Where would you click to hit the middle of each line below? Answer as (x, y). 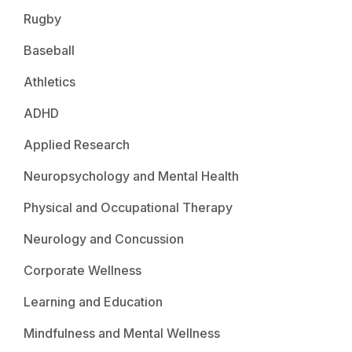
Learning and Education (93, 301)
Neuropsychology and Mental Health (131, 176)
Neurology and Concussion (104, 238)
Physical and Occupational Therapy (128, 207)
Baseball (49, 50)
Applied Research (77, 144)
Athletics (49, 81)
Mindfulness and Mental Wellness (122, 333)
